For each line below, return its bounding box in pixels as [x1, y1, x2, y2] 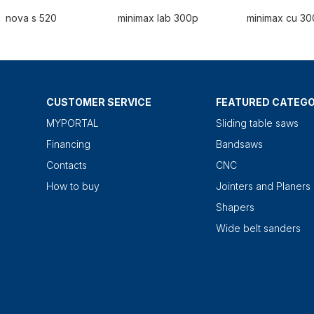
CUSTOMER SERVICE [46, 96, 151, 109]
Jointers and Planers [216, 180, 310, 193]
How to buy [46, 180, 100, 193]
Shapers [216, 201, 254, 214]
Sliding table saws [216, 117, 299, 130]
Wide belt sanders [216, 222, 301, 235]
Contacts [46, 159, 87, 172]
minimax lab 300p [118, 12, 198, 25]
